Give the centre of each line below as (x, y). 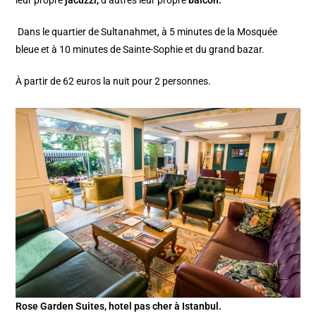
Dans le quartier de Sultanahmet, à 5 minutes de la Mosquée (147, 32)
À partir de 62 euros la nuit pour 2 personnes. (114, 81)
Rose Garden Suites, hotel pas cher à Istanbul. (119, 306)
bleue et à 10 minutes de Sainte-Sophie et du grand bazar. (140, 50)
